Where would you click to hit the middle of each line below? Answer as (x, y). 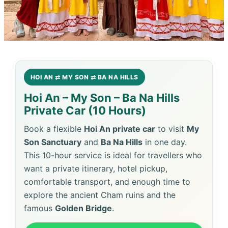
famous (39, 208)
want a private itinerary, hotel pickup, (96, 168)
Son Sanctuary (53, 142)
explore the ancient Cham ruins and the (100, 195)
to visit (171, 129)
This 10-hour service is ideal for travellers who (113, 155)
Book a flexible (54, 129)
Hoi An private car (120, 129)
